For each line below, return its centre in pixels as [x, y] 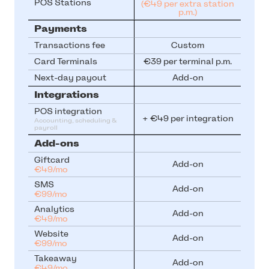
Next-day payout [70, 78]
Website [51, 234]
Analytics [54, 209]
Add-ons [57, 143]
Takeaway [56, 258]
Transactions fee [70, 45]
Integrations [67, 95]
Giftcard [52, 160]
